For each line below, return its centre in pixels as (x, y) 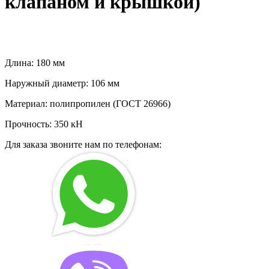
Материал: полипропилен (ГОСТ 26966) (88, 103)
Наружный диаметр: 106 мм (62, 83)
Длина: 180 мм (35, 62)
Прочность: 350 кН (44, 124)
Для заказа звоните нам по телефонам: (83, 144)
